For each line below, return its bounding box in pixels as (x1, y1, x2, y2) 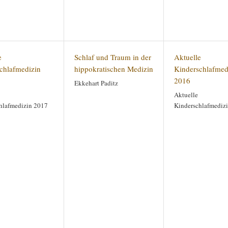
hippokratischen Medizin (74, 64, 153, 74)
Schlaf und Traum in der (74, 52, 151, 62)
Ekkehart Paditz (74, 78, 118, 88)
